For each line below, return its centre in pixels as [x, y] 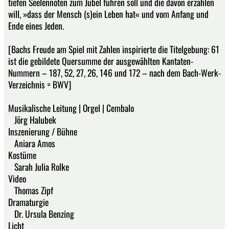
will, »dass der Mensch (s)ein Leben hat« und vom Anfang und [108, 14]
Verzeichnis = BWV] [40, 85]
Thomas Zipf [31, 190]
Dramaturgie [28, 202]
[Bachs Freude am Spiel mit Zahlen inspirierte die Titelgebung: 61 [114, 49]
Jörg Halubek [32, 120]
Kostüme [22, 155]
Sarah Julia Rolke [39, 167]
